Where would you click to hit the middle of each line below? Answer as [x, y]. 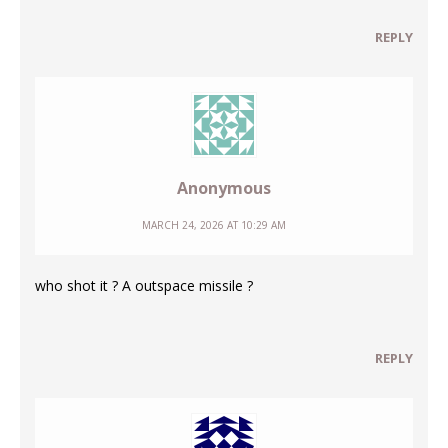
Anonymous [224, 187]
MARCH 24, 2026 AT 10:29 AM [214, 224]
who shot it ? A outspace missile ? [144, 285]
